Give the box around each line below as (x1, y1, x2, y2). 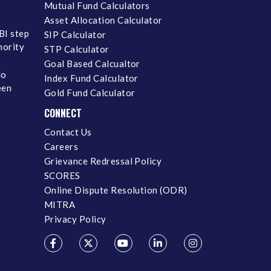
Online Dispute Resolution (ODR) (44, 184, 188, 195)
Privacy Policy (44, 213, 106, 224)
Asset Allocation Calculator (44, 14, 163, 25)
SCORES (44, 169, 80, 181)
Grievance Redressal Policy (44, 155, 162, 166)
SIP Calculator (44, 28, 106, 40)
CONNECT (44, 105, 82, 120)
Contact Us (44, 126, 92, 137)
